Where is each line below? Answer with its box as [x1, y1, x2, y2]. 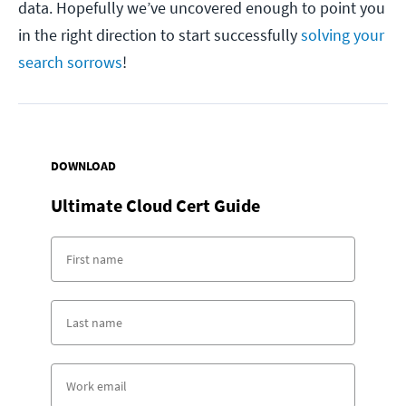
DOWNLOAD [51, 158, 116, 175]
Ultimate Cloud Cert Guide [51, 194, 260, 217]
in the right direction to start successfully [18, 24, 301, 46]
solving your [301, 24, 384, 46]
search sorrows [18, 52, 122, 73]
